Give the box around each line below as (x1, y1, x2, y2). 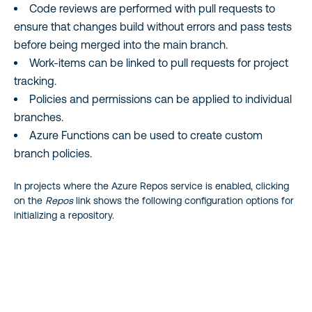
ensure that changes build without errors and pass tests (14, 19, 292, 33)
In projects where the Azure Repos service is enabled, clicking (14, 180, 289, 192)
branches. (14, 110, 63, 123)
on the (14, 194, 45, 206)
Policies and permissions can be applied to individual (29, 92, 292, 105)
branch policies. (14, 146, 92, 159)
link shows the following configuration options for (73, 194, 294, 206)
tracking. (14, 74, 56, 87)
